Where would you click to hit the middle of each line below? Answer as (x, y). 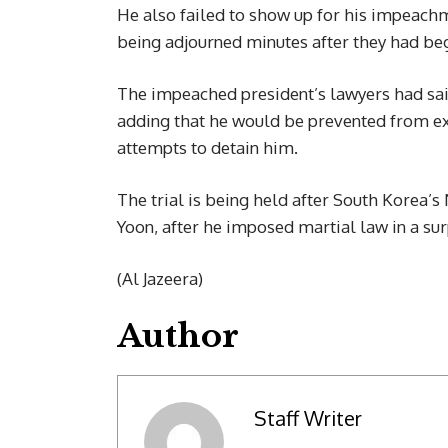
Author (178, 336)
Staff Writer (307, 417)
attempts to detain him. (207, 148)
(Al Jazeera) (160, 279)
